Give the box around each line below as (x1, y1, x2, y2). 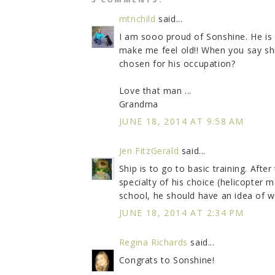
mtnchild (118, 12, 156, 25)
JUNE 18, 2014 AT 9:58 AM (118, 115, 244, 127)
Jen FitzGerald (118, 144, 179, 157)
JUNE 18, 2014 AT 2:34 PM (118, 206, 244, 219)
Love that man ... (118, 84, 192, 96)
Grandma (118, 98, 159, 110)
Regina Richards (118, 236, 188, 248)
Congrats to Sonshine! (118, 254, 215, 266)
